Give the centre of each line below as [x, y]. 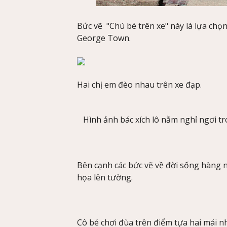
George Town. [104, 38]
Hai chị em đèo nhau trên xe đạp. [139, 85]
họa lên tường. [105, 177]
